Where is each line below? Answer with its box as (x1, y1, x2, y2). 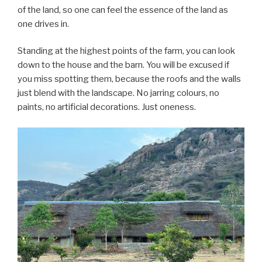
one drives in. (18, 18, 69, 29)
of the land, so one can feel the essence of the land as (18, 4, 228, 15)
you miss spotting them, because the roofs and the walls (18, 74, 241, 85)
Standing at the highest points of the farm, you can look (18, 46, 235, 57)
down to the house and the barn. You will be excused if (18, 60, 229, 71)
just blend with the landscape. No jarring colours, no (18, 88, 219, 99)
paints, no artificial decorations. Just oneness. (18, 102, 196, 113)
